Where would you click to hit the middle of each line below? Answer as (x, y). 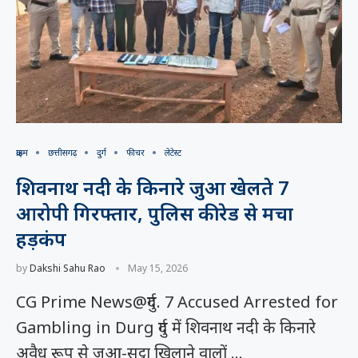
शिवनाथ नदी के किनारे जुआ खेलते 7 (153, 187)
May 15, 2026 (158, 268)
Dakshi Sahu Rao (68, 268)
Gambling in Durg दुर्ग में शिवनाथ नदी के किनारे (166, 327)
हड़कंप (41, 239)
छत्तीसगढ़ (62, 152)
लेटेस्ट (173, 152)
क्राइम (22, 152)
